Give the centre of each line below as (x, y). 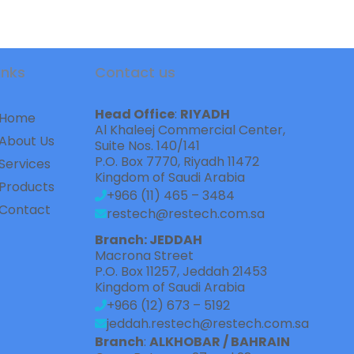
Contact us (136, 72)
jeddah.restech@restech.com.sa (208, 323)
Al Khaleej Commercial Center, (197, 130)
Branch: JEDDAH (149, 239)
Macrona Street (148, 255)
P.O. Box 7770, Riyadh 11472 (177, 161)
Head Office (135, 114)
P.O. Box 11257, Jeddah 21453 (181, 271)
